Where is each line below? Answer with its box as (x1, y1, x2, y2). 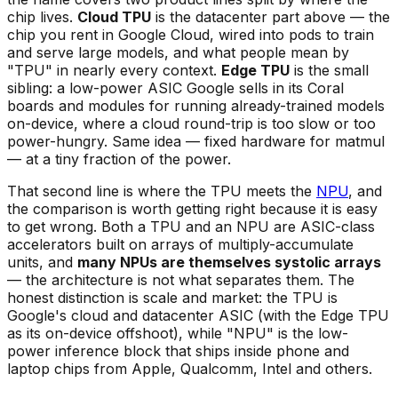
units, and (7, 252, 77, 271)
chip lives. (7, 7, 77, 26)
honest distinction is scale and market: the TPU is (7, 288, 338, 306)
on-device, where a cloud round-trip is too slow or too (7, 114, 376, 132)
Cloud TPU (77, 7, 151, 26)
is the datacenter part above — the (151, 7, 390, 26)
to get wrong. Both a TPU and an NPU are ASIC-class (7, 217, 375, 235)
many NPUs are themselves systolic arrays (77, 252, 381, 271)
